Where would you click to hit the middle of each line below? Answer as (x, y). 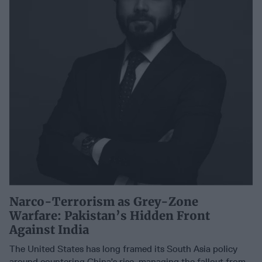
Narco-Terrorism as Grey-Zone (104, 202)
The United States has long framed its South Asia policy (123, 249)
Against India (49, 230)
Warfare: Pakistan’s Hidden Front (110, 216)
